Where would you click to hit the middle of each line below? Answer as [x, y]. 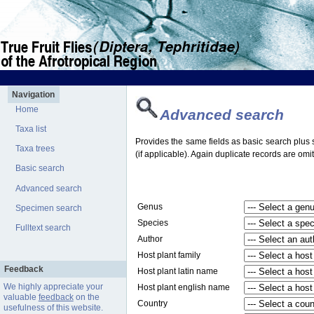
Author [150, 239]
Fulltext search [43, 228]
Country [152, 304]
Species [153, 223]
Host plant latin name [178, 272]
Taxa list [31, 129]
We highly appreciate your [53, 287]
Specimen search [49, 208]
